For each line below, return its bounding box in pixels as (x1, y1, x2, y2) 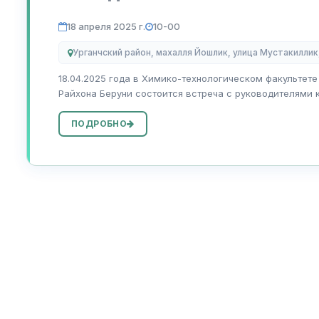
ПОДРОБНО (71, 118, 127, 130)
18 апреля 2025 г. (67, 21, 145, 33)
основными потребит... (58, 103, 162, 115)
